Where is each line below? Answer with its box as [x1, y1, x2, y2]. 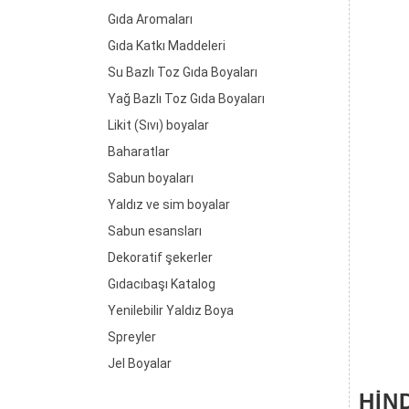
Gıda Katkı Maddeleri [108, 38, 225, 53]
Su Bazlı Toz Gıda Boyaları [108, 65, 257, 79]
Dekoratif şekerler [108, 250, 213, 265]
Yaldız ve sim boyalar [108, 197, 230, 212]
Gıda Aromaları [108, 12, 193, 26]
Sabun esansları [108, 224, 202, 238]
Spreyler [108, 330, 156, 344]
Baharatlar [108, 144, 170, 159]
